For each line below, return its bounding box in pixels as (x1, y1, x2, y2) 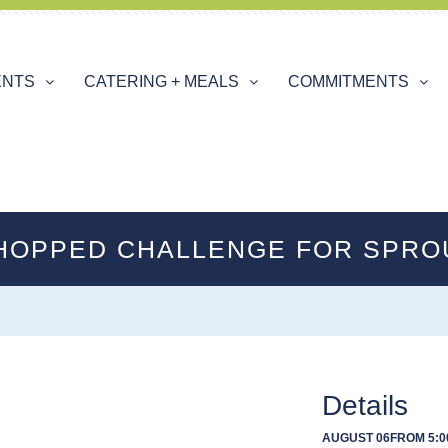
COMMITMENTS (287, 73, 409, 91)
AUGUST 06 (321, 430, 390, 445)
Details (321, 389, 408, 421)
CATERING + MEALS (83, 73, 239, 91)
